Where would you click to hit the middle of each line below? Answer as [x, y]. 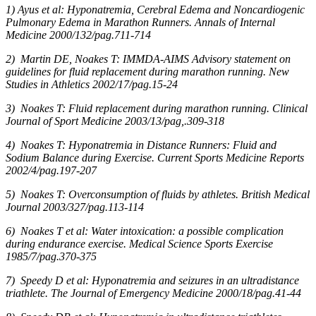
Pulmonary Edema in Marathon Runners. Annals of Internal [140, 22]
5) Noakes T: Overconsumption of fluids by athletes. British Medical [158, 194]
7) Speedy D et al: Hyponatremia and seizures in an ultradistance [152, 280]
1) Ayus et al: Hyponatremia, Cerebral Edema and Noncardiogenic [155, 9]
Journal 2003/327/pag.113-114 [75, 207]
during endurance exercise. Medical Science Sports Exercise [139, 243]
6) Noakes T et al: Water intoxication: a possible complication [145, 231]
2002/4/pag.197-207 [51, 170]
